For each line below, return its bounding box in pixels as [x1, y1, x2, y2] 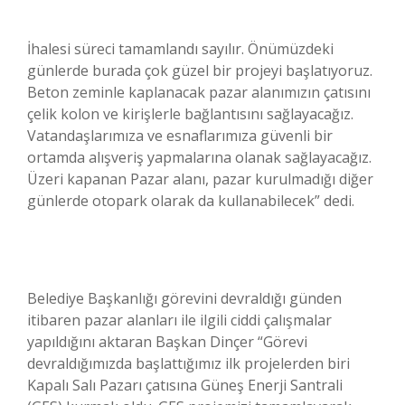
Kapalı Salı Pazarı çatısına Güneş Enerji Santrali [27, 375, 343, 396]
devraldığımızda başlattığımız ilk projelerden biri [27, 353, 350, 374]
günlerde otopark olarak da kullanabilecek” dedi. [27, 191, 354, 212]
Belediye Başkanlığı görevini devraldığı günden [27, 288, 342, 309]
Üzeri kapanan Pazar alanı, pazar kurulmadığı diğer [27, 169, 373, 190]
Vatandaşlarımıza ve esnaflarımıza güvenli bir [27, 126, 333, 146]
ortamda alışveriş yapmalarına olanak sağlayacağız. [27, 147, 372, 168]
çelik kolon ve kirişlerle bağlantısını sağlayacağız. [27, 104, 353, 125]
